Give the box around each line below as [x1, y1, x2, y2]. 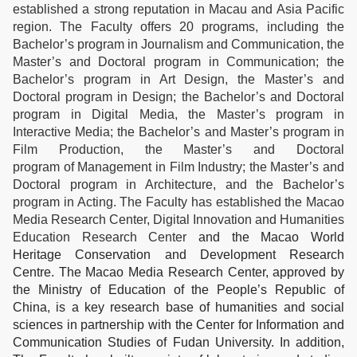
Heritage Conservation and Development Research [13, 247, 344, 261]
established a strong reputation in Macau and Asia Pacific [13, 2, 344, 16]
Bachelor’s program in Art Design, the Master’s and [13, 72, 344, 86]
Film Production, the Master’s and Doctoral [13, 142, 344, 156]
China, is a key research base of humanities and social [13, 300, 344, 314]
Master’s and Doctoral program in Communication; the [13, 54, 344, 69]
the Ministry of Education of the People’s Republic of [13, 282, 344, 296]
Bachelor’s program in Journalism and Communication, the [13, 37, 344, 51]
